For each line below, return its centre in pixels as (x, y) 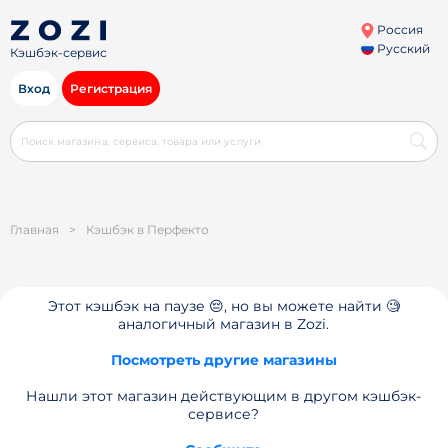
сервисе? (224, 414)
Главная (34, 229)
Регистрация (111, 88)
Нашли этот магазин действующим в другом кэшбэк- (224, 396)
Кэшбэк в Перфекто (147, 229)
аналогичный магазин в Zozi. (224, 324)
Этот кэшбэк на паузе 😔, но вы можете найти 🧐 (223, 306)
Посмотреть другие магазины (223, 360)
